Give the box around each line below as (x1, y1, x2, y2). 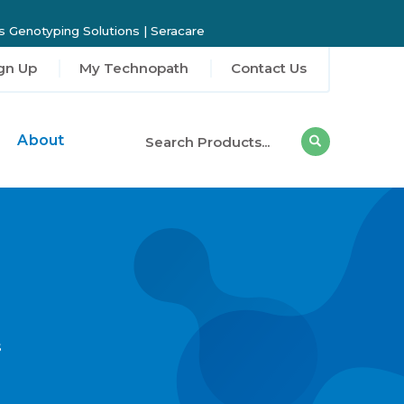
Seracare (150, 23, 205, 39)
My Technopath (79, 60, 188, 78)
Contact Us (231, 60, 307, 78)
